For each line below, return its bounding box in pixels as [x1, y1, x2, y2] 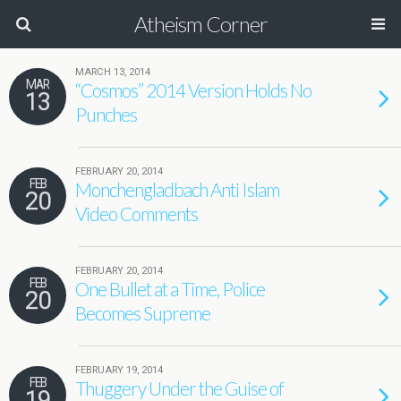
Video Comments [75, 202, 198, 225]
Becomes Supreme [75, 302, 210, 324]
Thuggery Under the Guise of [75, 377, 284, 399]
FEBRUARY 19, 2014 [75, 364, 163, 376]
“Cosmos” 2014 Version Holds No [75, 79, 311, 101]
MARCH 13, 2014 [75, 66, 150, 78]
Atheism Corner [133, 11, 268, 37]
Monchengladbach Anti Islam [75, 178, 279, 200]
